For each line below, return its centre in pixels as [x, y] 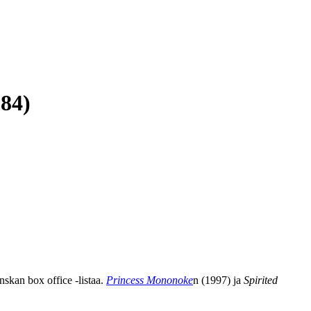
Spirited [261, 280]
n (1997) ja [218, 280]
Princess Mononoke [150, 280]
